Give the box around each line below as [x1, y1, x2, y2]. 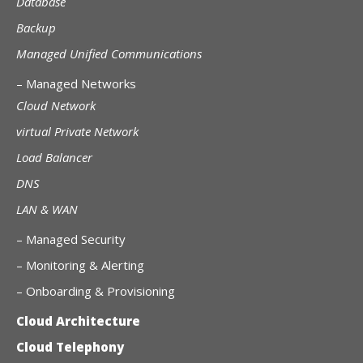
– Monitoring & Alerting [16, 256, 144, 273]
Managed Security [26, 230, 126, 247]
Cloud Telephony [16, 338, 124, 355]
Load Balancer [16, 148, 92, 165]
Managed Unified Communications [16, 45, 202, 62]
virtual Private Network [16, 122, 139, 139]
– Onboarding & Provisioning [16, 282, 175, 299]
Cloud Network [16, 96, 96, 113]
